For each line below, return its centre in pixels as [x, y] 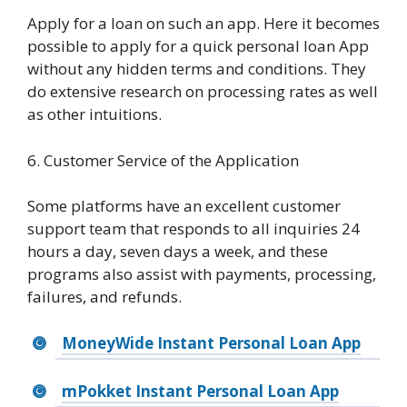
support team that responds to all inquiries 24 [194, 229]
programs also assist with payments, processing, [202, 274]
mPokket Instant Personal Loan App [200, 391]
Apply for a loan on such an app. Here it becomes [203, 24]
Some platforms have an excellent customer [184, 206]
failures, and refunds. [104, 297]
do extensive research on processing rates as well [203, 92]
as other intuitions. [94, 114]
